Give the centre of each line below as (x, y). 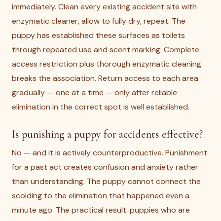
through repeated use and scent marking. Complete (106, 50)
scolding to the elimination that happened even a (101, 196)
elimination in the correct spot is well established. (101, 107)
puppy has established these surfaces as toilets (98, 35)
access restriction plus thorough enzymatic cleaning (107, 64)
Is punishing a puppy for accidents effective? (107, 134)
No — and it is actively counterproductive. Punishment (110, 153)
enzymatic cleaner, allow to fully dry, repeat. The (99, 21)
